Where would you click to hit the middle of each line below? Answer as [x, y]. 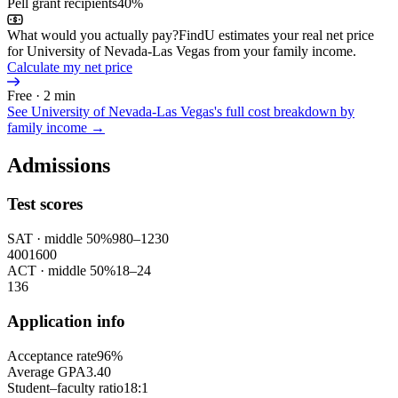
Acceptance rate [52, 355]
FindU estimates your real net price [276, 35]
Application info [66, 321]
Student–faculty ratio [65, 387]
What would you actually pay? [93, 35]
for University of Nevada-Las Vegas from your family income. [182, 51]
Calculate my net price [70, 67]
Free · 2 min [41, 95]
